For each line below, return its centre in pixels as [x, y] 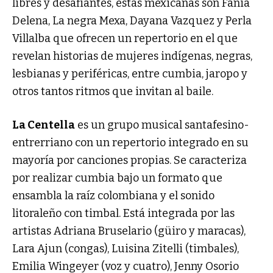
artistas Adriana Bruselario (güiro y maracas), [129, 231]
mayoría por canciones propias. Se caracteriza [129, 161]
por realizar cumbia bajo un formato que [117, 178]
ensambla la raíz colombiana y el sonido [113, 196]
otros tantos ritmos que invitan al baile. [113, 92]
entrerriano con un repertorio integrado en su [130, 143]
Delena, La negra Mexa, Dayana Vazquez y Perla [132, 21]
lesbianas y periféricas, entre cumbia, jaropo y [130, 74]
